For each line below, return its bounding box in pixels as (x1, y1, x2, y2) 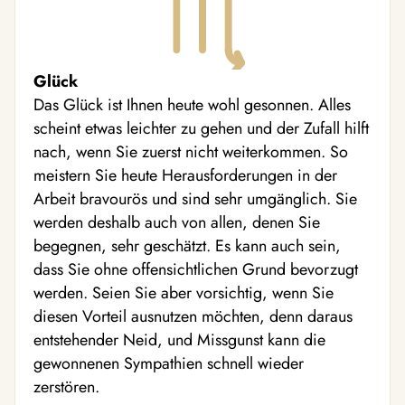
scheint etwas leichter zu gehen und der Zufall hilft (33, 116, 369, 140)
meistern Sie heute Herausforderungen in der (33, 163, 337, 187)
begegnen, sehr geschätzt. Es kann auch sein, (33, 233, 341, 258)
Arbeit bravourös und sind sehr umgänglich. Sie (33, 186, 357, 211)
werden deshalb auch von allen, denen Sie (33, 210, 320, 234)
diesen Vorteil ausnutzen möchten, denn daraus (33, 304, 353, 328)
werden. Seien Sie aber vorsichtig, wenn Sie (33, 280, 334, 305)
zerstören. (33, 374, 99, 399)
